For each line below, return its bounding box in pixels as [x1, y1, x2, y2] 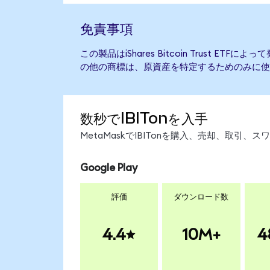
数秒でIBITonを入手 [80, 109, 208, 128]
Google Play [80, 162, 137, 173]
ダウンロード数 [174, 193, 229, 202]
